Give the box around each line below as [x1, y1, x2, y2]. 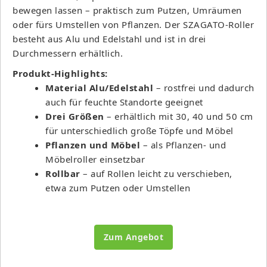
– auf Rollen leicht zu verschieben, [80, 167, 232, 179]
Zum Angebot [103, 231, 164, 243]
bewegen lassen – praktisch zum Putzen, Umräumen [13, 4, 242, 16]
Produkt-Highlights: [13, 67, 108, 79]
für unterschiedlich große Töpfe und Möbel [45, 124, 234, 136]
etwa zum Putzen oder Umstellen [45, 181, 190, 194]
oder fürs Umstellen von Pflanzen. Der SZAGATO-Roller [13, 18, 254, 30]
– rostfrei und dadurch [153, 81, 254, 94]
